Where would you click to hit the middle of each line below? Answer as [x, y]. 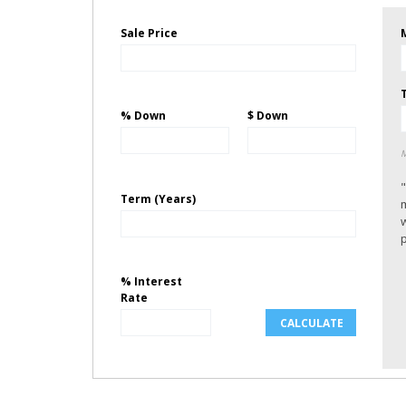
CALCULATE [312, 323]
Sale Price [149, 33]
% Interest [151, 281]
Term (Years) [158, 198]
